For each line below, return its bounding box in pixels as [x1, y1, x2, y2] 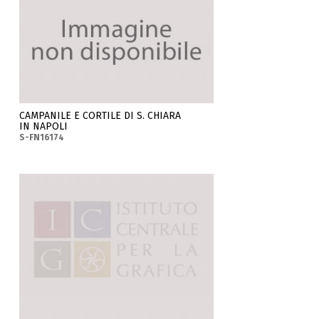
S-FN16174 [19, 132, 65, 143]
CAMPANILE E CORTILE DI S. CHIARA [19, 110, 182, 122]
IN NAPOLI [19, 120, 68, 133]
